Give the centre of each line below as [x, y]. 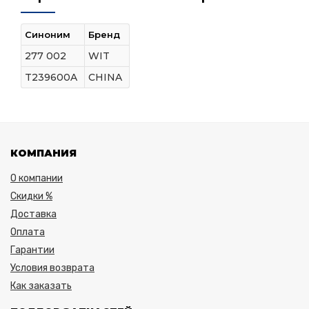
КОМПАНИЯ [43, 153]
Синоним [48, 34]
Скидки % [31, 196]
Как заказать [41, 286]
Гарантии [32, 250]
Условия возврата [52, 268]
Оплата [28, 232]
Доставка [33, 214]
